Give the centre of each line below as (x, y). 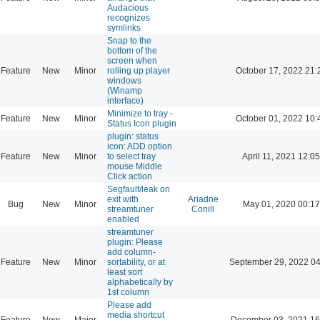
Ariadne (203, 199)
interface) (125, 100)
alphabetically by (140, 282)
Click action (130, 176)
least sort (125, 272)
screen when (132, 60)
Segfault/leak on (139, 189)
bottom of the (132, 50)
